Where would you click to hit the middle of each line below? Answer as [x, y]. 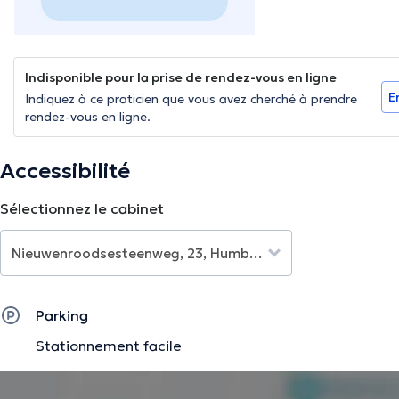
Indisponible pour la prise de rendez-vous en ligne [181, 78]
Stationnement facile [109, 346]
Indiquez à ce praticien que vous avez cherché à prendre [191, 99]
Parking [62, 316]
